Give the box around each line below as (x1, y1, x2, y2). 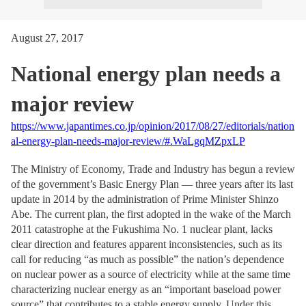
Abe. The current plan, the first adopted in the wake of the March (11, 208, 291, 220)
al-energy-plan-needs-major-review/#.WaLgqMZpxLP (11, 135, 245, 147)
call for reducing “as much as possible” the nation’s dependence (11, 253, 284, 265)
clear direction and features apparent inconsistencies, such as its (11, 238, 282, 250)
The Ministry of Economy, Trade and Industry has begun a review (11, 163, 295, 175)
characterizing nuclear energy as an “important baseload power (11, 283, 281, 295)
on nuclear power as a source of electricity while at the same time (11, 268, 290, 280)
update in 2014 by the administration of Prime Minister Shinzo (11, 193, 279, 205)
